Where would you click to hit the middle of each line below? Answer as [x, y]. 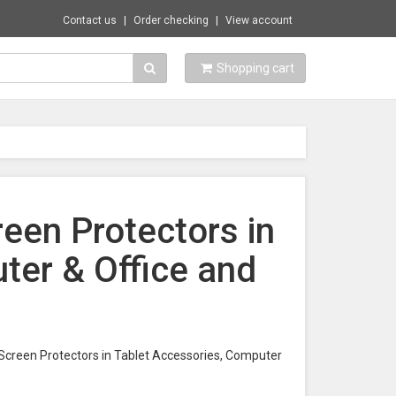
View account [259, 20]
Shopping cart [255, 69]
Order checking [171, 20]
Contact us [90, 20]
